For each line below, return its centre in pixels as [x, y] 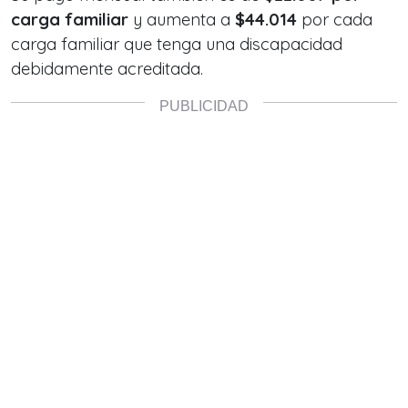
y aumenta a [182, 19]
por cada [335, 19]
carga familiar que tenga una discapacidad [177, 44]
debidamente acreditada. [107, 68]
